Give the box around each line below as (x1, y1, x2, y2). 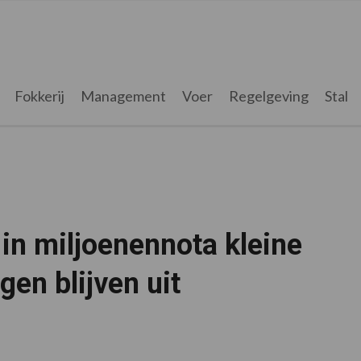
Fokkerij (14, 87, 64, 105)
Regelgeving (228, 87, 309, 105)
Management (80, 87, 166, 105)
